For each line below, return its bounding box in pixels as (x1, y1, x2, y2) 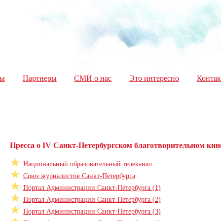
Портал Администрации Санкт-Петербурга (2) (23, 195, 161, 204)
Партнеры (22, 74, 57, 82)
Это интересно (129, 74, 179, 82)
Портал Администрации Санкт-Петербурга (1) (23, 184, 161, 192)
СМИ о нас (74, 74, 112, 82)
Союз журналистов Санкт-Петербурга (23, 172, 135, 180)
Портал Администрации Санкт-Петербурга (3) (23, 207, 161, 216)
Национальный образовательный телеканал (23, 160, 152, 168)
